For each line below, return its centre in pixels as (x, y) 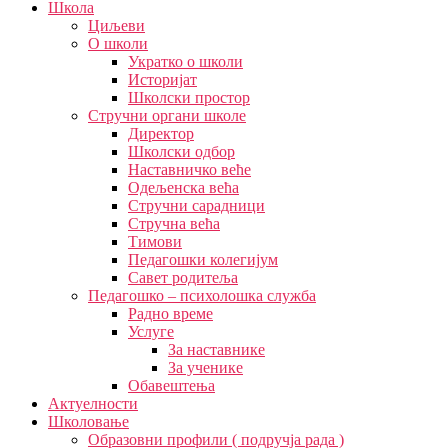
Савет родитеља (183, 277)
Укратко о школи (185, 61)
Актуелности (93, 403)
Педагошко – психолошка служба (202, 295)
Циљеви (116, 25)
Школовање (88, 421)
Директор (161, 133)
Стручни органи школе (167, 115)
